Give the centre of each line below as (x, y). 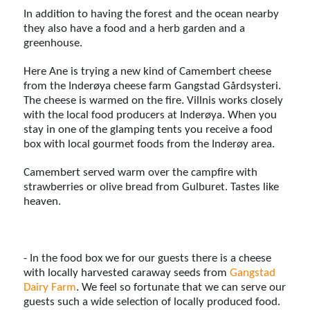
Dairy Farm (50, 287)
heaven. (44, 201)
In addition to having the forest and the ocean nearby (152, 14)
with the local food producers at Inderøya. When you (151, 115)
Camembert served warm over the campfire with (141, 172)
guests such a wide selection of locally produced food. (152, 302)
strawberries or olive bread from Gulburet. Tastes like (152, 187)
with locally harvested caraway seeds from (127, 273)
